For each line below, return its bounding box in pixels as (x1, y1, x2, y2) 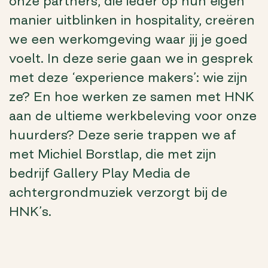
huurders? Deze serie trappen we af (9, 128, 236, 142)
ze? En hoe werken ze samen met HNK (9, 90, 254, 103)
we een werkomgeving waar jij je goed (9, 32, 248, 46)
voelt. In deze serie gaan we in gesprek (9, 51, 253, 65)
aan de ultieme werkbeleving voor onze (9, 109, 257, 123)
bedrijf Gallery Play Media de (9, 166, 190, 180)
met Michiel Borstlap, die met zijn (9, 147, 217, 161)
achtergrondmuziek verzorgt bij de (9, 185, 227, 199)
